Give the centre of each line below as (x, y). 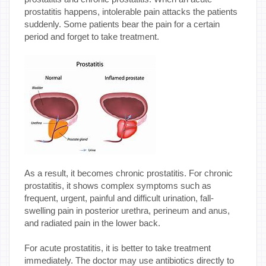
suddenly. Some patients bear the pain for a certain (122, 24)
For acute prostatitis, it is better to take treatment (118, 248)
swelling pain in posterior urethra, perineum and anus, (127, 210)
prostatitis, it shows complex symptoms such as (118, 185)
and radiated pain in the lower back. (97, 223)
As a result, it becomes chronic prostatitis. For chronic (129, 173)
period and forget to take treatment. (92, 36)
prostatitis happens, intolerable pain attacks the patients (131, 11)
